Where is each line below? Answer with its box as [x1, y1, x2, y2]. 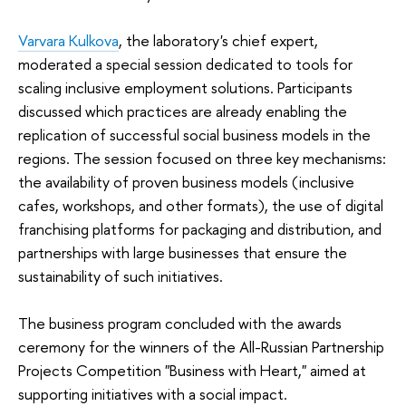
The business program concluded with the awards [18, 312, 342, 333]
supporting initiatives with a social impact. [18, 382, 287, 404]
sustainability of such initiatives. [18, 265, 223, 286]
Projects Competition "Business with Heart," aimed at [18, 359, 366, 381]
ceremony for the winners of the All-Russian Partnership [18, 335, 384, 357]
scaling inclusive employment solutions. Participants [18, 76, 353, 98]
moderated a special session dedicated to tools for [18, 53, 353, 74]
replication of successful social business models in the [18, 123, 371, 145]
